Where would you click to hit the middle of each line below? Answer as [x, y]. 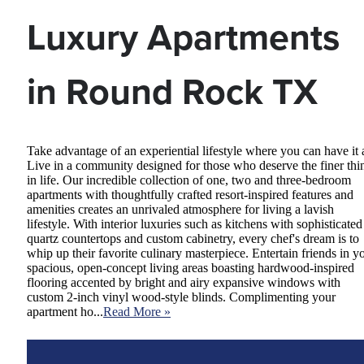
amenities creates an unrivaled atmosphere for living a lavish [180, 210]
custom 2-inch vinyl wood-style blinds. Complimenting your [181, 297]
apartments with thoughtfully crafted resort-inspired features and [190, 195]
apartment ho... [65, 312]
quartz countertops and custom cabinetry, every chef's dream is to [193, 239]
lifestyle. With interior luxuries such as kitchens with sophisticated [195, 224]
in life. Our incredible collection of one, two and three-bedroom [189, 180]
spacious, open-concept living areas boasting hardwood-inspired [191, 268]
